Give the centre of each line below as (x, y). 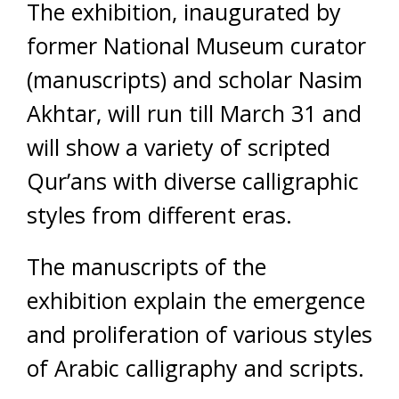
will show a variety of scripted (179, 147)
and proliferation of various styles (199, 334)
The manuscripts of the (147, 266)
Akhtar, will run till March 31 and (194, 113)
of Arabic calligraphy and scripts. (195, 368)
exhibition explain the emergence (196, 300)
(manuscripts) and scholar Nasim (195, 79)
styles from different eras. (159, 215)
